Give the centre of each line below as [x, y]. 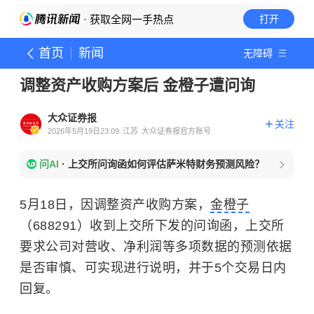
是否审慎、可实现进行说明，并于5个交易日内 [153, 268]
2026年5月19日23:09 [83, 131]
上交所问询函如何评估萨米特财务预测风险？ [166, 164]
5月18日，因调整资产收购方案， [115, 205]
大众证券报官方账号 [176, 131]
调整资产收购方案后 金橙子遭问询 [137, 85]
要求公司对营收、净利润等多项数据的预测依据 [156, 247]
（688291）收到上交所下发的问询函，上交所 [152, 226]
